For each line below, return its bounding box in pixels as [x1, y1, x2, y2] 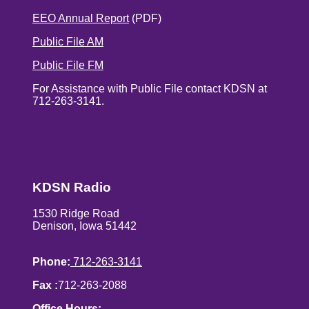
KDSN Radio [32, 179, 111, 195]
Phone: [32, 256, 70, 268]
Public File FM [32, 59, 103, 71]
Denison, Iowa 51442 [32, 220, 137, 232]
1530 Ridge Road [32, 208, 119, 220]
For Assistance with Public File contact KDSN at [32, 82, 267, 94]
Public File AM [32, 35, 103, 48]
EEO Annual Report [32, 12, 129, 24]
